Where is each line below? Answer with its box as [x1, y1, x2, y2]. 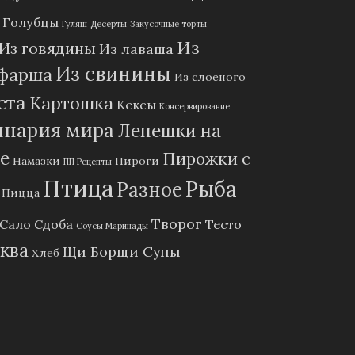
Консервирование [159, 101, 230, 113]
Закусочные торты [130, 18, 207, 30]
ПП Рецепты [63, 156, 112, 168]
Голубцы [2, 14, 59, 31]
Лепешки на [117, 119, 221, 143]
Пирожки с [162, 148, 250, 170]
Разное [116, 177, 182, 203]
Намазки [13, 154, 60, 169]
